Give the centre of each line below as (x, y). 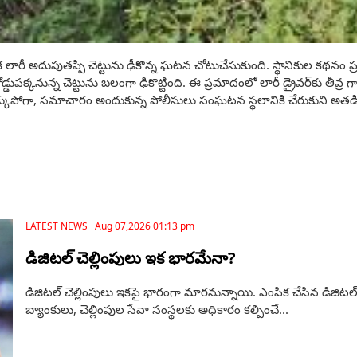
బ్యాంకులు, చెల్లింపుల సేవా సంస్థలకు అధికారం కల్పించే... (157, 310)
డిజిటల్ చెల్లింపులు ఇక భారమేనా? (131, 258)
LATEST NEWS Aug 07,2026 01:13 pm (110, 226)
